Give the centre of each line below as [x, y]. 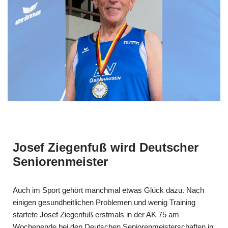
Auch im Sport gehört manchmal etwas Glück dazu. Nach [108, 190]
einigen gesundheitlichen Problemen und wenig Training [104, 202]
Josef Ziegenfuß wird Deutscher [106, 147]
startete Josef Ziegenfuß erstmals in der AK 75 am [96, 214]
